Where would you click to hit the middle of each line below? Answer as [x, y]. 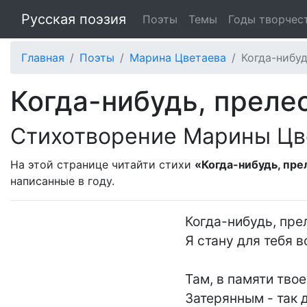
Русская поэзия [74, 19]
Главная [43, 58]
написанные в [49, 181]
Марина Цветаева [178, 58]
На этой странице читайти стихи [102, 164]
